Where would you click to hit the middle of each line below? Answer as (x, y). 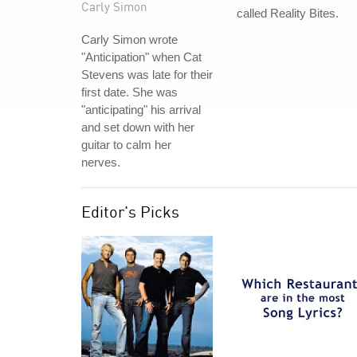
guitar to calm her (126, 145)
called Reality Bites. (288, 13)
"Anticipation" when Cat (141, 57)
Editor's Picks (130, 212)
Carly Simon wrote (129, 39)
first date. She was (129, 92)
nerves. (101, 162)
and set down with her (138, 127)
